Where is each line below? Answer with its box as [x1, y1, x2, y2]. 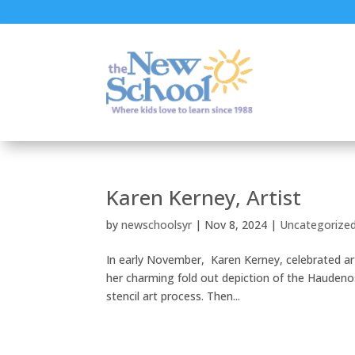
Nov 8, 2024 [204, 216, 268, 232]
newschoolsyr [121, 216, 193, 232]
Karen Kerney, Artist [106, 182, 302, 212]
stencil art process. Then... [106, 288, 241, 303]
